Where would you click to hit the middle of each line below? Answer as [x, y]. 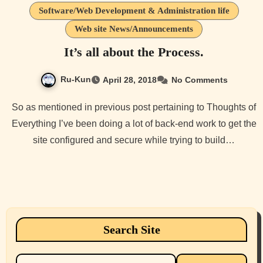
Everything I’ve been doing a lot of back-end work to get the [134, 124]
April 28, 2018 [129, 80]
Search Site [131, 230]
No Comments [199, 80]
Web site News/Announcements [134, 29]
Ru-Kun [75, 80]
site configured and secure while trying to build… [134, 140]
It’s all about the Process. [134, 52]
